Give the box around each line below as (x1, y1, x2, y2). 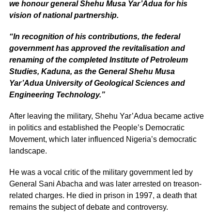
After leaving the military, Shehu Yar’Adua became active (9, 111, 204, 120)
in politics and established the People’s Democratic (9, 123, 185, 132)
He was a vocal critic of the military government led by (9, 168, 193, 176)
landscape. (9, 146, 47, 155)
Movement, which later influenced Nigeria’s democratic (9, 135, 197, 143)
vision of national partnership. (9, 11, 119, 19)
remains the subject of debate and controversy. (9, 202, 168, 211)
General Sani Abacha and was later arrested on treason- (9, 179, 201, 188)
